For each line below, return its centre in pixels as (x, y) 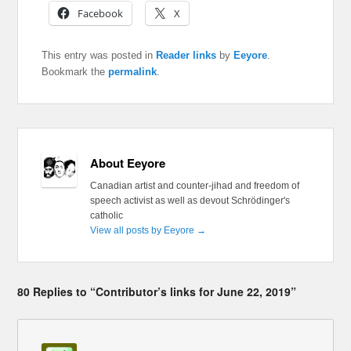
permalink (133, 72)
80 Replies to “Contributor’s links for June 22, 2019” (157, 292)
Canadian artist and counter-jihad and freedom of (194, 186)
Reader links (186, 56)
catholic (106, 216)
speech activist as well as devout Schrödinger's (190, 201)
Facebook (101, 14)
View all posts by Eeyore (143, 231)
